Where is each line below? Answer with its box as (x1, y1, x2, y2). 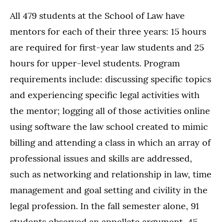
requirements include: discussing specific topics (10, 73, 211, 85)
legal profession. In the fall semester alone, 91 (10, 200, 199, 212)
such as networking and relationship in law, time (10, 168, 212, 180)
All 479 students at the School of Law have (10, 9, 185, 21)
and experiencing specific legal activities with (10, 89, 200, 101)
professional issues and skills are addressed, (10, 152, 192, 164)
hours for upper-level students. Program (10, 57, 180, 69)
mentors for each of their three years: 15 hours (10, 25, 206, 37)
